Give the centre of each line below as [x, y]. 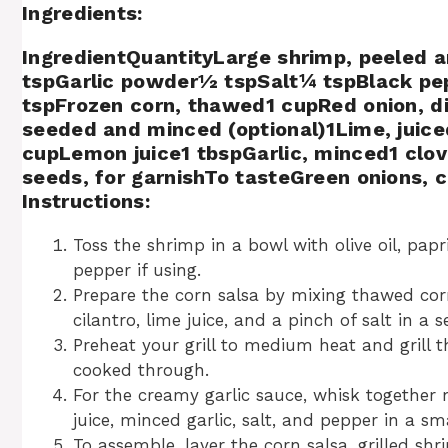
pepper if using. [137, 270]
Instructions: [86, 201]
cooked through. [141, 370]
